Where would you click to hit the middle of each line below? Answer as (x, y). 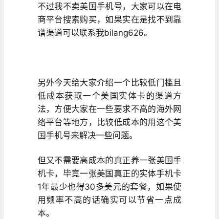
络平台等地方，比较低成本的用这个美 (109, 122)
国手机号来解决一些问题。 (87, 135)
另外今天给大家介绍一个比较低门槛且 (109, 83)
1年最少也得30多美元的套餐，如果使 (109, 187)
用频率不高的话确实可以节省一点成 (109, 200)
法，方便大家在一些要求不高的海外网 (109, 109)
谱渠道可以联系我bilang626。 (95, 33)
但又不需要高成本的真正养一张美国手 (109, 160)
